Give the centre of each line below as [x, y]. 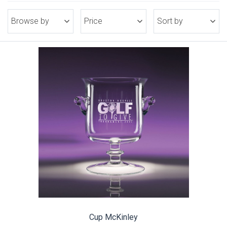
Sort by [170, 21]
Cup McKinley [113, 217]
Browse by [30, 21]
